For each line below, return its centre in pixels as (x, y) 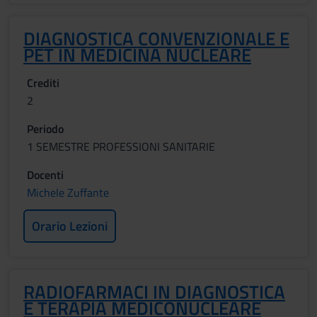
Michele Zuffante (68, 192)
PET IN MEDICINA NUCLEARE (137, 55)
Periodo (45, 129)
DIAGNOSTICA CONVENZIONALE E (156, 39)
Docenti (45, 175)
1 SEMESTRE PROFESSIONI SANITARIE (121, 146)
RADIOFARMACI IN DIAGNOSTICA (154, 292)
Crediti (43, 83)
